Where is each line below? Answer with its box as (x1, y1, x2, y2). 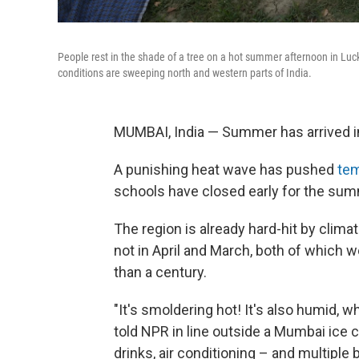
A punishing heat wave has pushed (114, 161, 337, 178)
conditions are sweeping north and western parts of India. (58, 67, 312, 79)
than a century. (114, 264, 207, 280)
